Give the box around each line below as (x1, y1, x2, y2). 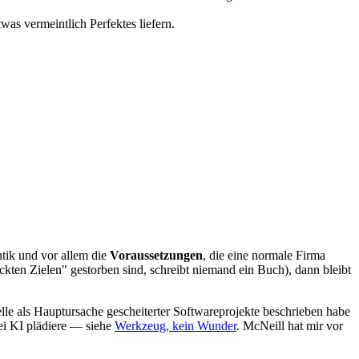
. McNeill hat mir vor (236, 319, 343, 333)
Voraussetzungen (110, 248, 203, 263)
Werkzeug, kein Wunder (115, 319, 236, 333)
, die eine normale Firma (203, 248, 325, 263)
